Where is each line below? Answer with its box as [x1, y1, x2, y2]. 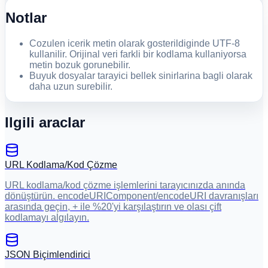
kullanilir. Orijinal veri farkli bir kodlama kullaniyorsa [29, 48, 246, 59]
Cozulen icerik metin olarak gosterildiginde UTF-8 [29, 38, 240, 48]
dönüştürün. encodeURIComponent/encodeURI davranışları [5, 190, 258, 201]
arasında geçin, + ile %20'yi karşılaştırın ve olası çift [5, 201, 221, 212]
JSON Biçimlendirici [5, 249, 90, 260]
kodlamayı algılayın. [5, 212, 89, 223]
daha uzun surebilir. [29, 81, 112, 92]
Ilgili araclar [5, 114, 85, 130]
